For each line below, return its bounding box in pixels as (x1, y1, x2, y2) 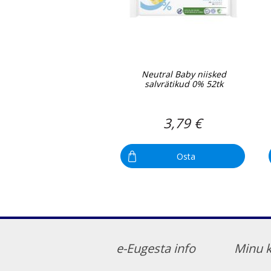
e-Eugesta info (116, 240, 195, 257)
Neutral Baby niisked (142, 68, 227, 80)
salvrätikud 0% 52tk (145, 78, 224, 90)
